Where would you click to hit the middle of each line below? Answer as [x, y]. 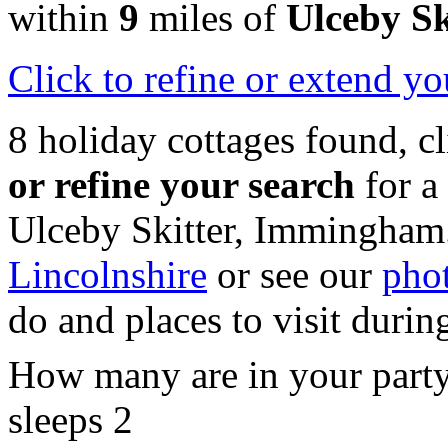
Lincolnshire [107, 275]
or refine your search [181, 185]
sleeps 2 [70, 420]
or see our [294, 275]
